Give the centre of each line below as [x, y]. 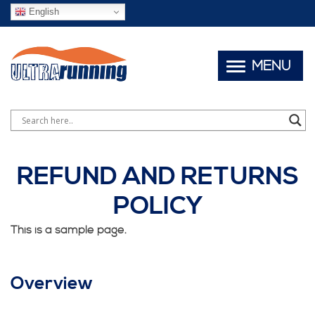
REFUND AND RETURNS [157, 177]
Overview [52, 284]
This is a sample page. [69, 230]
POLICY [157, 207]
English [43, 11]
